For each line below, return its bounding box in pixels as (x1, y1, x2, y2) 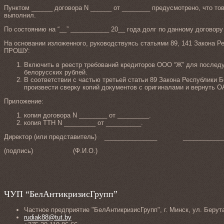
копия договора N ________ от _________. (24, 111, 151, 119)
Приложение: (4, 97, 43, 105)
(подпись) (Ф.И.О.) (4, 147, 97, 155)
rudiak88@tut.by (24, 213, 71, 221)
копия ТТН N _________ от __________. (24, 119, 143, 127)
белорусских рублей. (24, 68, 87, 76)
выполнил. (4, 11, 36, 19)
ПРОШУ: (4, 47, 30, 55)
